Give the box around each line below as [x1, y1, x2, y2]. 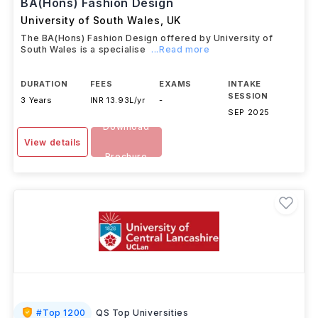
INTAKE [228, 79, 261, 89]
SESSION [228, 91, 268, 101]
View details [23, 137, 81, 148]
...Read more [151, 44, 210, 55]
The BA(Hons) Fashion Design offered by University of [21, 33, 273, 43]
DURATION [21, 79, 68, 89]
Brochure [104, 151, 148, 162]
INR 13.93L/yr [89, 95, 146, 105]
